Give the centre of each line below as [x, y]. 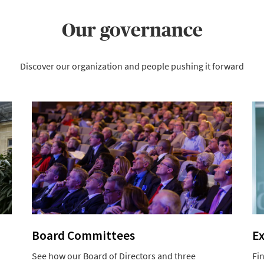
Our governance [132, 30]
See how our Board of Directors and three [114, 255]
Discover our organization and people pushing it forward [132, 66]
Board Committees [83, 235]
